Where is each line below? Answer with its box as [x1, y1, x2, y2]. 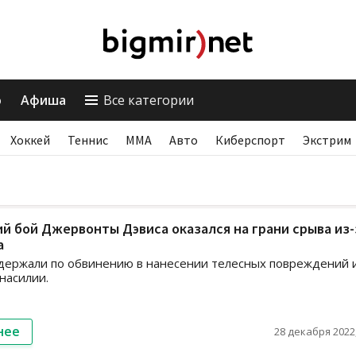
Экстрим [303, 132, 351, 148]
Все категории [103, 91, 194, 109]
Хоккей [10, 132, 50, 148]
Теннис [68, 132, 108, 148]
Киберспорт [215, 132, 285, 148]
